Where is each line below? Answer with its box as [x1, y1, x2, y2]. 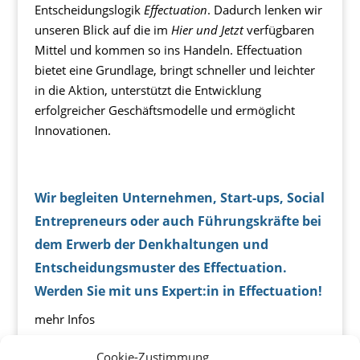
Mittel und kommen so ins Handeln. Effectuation [34, 42, 302, 59]
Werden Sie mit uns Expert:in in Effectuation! [34, 282, 322, 301]
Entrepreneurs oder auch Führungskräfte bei [34, 212, 321, 231]
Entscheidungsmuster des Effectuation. [34, 259, 287, 277]
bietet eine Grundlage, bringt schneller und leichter [34, 62, 315, 79]
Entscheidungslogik [34, 2, 144, 18]
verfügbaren [243, 22, 314, 39]
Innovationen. [34, 122, 111, 139]
